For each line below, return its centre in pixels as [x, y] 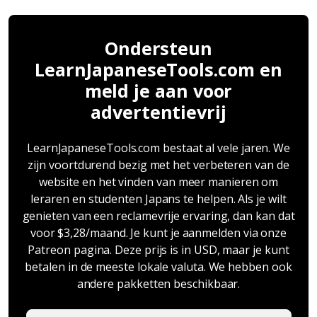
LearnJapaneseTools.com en [158, 69]
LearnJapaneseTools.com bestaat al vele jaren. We [158, 148]
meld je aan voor [158, 90]
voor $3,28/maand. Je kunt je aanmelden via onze [158, 232]
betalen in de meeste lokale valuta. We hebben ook [158, 266]
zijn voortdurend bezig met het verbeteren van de [158, 165]
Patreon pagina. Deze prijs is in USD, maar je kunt [158, 249]
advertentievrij [158, 111]
